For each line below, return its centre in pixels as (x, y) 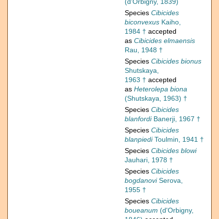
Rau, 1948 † (144, 50)
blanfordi (138, 119)
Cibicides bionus (176, 61)
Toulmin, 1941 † (178, 140)
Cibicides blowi (174, 151)
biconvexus (142, 22)
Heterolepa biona (161, 89)
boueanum (141, 210)
